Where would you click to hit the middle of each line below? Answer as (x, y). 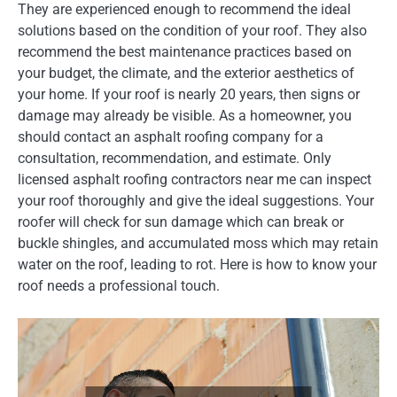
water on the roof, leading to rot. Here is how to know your (197, 264)
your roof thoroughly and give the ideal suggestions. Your (196, 200)
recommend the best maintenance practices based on (185, 51)
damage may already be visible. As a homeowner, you (185, 115)
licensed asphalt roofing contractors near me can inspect (195, 179)
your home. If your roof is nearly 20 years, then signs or (189, 94)
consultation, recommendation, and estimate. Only (175, 158)
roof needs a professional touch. (119, 285)
